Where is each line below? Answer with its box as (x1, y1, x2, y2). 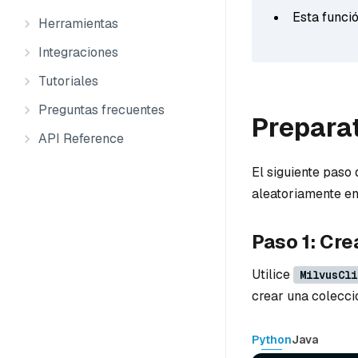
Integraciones (38, 44, 118, 61)
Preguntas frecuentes (38, 101, 165, 118)
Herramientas (38, 15, 118, 32)
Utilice (252, 266, 293, 284)
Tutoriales (38, 73, 98, 89)
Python (252, 332, 292, 347)
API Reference (38, 130, 124, 147)
